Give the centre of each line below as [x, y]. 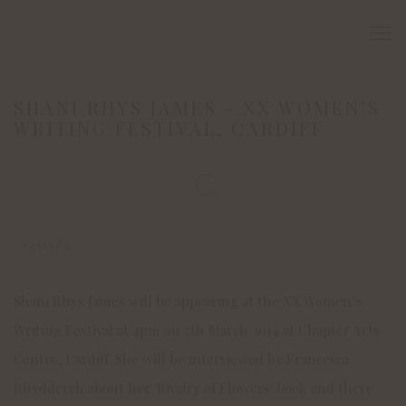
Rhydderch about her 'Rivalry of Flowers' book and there [193, 388]
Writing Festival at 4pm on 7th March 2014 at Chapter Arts [197, 330]
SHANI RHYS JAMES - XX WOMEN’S [197, 107]
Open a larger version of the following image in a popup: [192, 180]
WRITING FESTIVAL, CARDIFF [169, 128]
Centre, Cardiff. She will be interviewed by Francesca [181, 359]
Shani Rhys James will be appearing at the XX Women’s [188, 301]
